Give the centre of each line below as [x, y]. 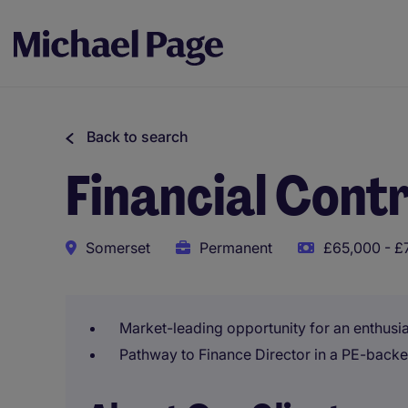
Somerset [118, 248]
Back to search [138, 137]
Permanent [236, 248]
